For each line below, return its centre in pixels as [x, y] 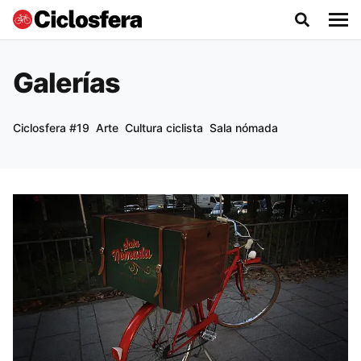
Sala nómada [244, 128]
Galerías [67, 83]
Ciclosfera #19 [51, 128]
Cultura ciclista [164, 128]
